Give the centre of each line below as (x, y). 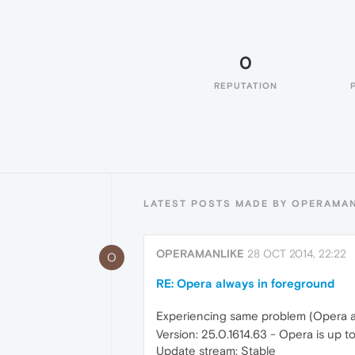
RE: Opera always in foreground (245, 283)
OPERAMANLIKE (200, 254)
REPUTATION (246, 86)
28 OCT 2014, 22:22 (297, 254)
